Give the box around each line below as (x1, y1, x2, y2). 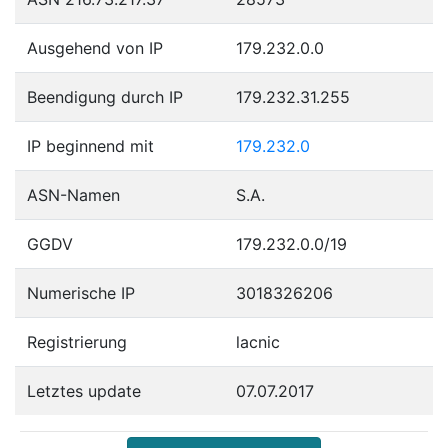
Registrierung (27, 331, 127, 352)
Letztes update (27, 380, 141, 401)
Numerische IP (27, 282, 135, 303)
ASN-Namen (27, 184, 120, 205)
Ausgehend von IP (27, 37, 163, 58)
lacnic (236, 331, 280, 352)
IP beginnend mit (27, 135, 154, 156)
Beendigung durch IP (27, 86, 183, 107)
